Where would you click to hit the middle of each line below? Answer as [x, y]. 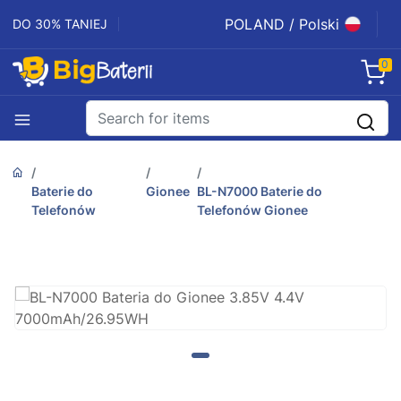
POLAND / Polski [282, 24]
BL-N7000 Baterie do [260, 192]
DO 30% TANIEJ [60, 24]
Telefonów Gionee [253, 210]
